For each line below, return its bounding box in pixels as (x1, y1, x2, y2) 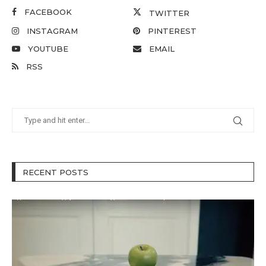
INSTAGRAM (27, 26, 78, 36)
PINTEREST (148, 26, 197, 36)
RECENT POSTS (23, 167, 88, 178)
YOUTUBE (28, 44, 68, 54)
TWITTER (149, 8, 189, 18)
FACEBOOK (24, 7, 72, 17)
